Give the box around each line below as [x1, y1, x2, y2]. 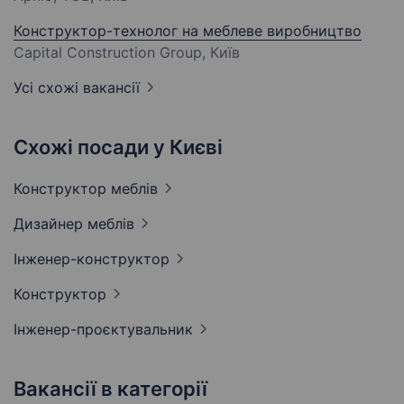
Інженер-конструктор [14, 250, 170, 269]
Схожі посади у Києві [14, 135, 223, 160]
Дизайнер [14, 215, 87, 234]
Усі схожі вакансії [14, 78, 140, 97]
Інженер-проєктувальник [14, 320, 193, 339]
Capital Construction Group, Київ [14, 43, 240, 62]
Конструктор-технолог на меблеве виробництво [14, 22, 362, 41]
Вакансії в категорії [14, 377, 207, 401]
